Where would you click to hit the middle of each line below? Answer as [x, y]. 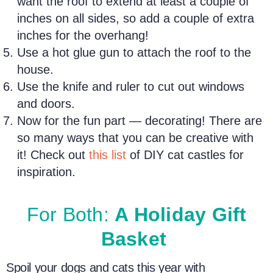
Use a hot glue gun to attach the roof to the [134, 52]
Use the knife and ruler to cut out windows [131, 86]
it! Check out [53, 154]
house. [36, 69]
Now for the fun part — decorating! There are [140, 120]
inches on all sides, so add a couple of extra [136, 18]
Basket [136, 239]
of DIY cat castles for [185, 154]
